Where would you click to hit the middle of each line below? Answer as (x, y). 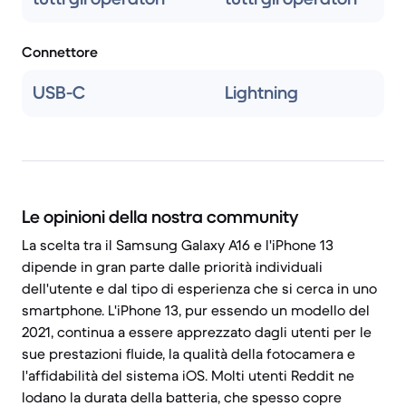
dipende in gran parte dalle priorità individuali (172, 266)
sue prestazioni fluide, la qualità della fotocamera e (188, 353)
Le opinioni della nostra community (160, 217)
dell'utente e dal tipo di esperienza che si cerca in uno (199, 288)
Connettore (60, 52)
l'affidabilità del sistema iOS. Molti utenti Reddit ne (188, 375)
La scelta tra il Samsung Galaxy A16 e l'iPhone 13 (178, 245)
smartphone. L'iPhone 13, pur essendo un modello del (196, 310)
